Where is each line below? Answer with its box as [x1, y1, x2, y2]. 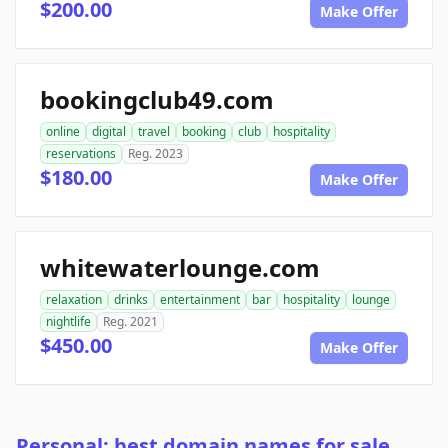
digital [92, 123, 126, 141]
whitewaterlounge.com [40, 251, 320, 285]
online [46, 123, 80, 141]
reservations [46, 145, 116, 163]
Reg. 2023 [128, 145, 183, 163]
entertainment [160, 291, 240, 309]
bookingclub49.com [40, 83, 274, 117]
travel [138, 123, 170, 141]
